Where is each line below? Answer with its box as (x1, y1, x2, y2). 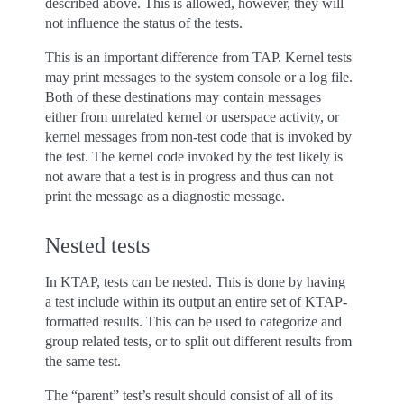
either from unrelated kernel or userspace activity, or (45, 109, 339, 124)
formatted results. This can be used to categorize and (45, 314, 342, 329)
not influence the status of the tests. (45, 15, 243, 31)
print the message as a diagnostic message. (45, 188, 285, 204)
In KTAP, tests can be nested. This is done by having (45, 274, 345, 289)
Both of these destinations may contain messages (45, 89, 321, 105)
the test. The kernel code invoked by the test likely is (45, 149, 343, 164)
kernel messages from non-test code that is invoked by (45, 129, 352, 144)
